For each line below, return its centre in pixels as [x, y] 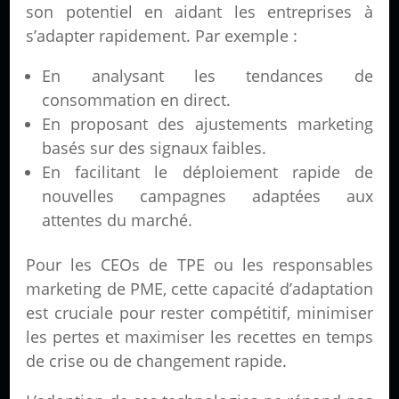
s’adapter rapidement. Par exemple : [162, 36]
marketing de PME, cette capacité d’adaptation [199, 289]
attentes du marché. [118, 220]
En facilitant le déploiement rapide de [208, 172]
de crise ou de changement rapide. [157, 361]
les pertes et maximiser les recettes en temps [199, 337]
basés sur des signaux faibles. [155, 148]
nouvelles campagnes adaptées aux [208, 196]
